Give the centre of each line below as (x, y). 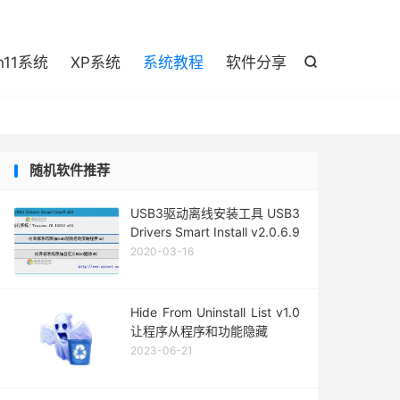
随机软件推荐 (70, 170)
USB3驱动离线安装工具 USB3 (215, 213)
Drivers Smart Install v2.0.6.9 (215, 232)
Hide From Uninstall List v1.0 (215, 312)
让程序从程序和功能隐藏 (199, 331)
